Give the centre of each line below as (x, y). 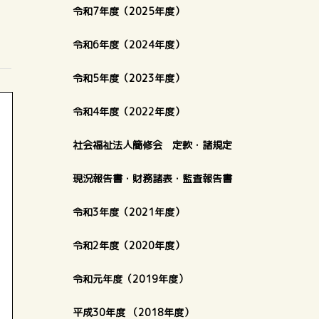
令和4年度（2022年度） (129, 111)
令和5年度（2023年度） (129, 78)
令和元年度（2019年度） (130, 279)
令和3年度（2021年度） (129, 212)
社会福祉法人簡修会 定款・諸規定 (152, 145)
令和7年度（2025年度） (129, 11)
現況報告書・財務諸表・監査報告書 (152, 178)
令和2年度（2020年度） (129, 245)
